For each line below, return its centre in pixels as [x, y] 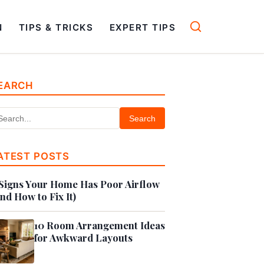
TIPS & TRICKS [56, 27]
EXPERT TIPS [143, 27]
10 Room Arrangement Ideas [100, 225]
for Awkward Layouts [83, 238]
